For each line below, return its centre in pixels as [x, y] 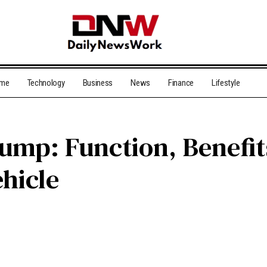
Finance [181, 83]
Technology [46, 83]
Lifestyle [226, 83]
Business [98, 83]
